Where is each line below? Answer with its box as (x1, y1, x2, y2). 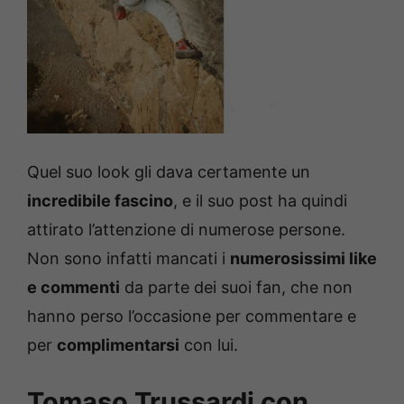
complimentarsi (57, 335, 179, 355)
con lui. (179, 335, 238, 355)
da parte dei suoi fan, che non (120, 278, 353, 298)
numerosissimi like (230, 249, 377, 269)
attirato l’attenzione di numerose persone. (27, 220, 345, 240)
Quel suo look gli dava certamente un (27, 162, 310, 182)
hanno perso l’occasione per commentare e (27, 307, 356, 326)
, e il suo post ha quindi (173, 191, 347, 211)
